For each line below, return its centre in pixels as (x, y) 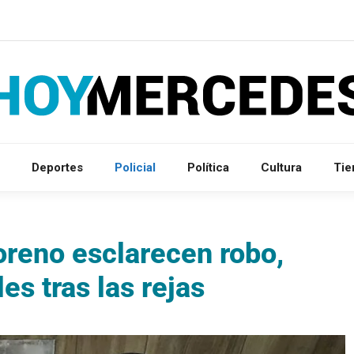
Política (208, 167)
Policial (135, 167)
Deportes (57, 167)
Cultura (281, 167)
